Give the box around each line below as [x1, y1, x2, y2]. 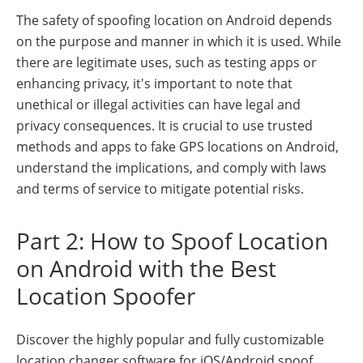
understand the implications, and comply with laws [16, 159, 327, 177]
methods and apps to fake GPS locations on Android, [16, 138, 339, 156]
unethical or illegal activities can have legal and [16, 96, 301, 114]
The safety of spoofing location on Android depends [16, 11, 332, 30]
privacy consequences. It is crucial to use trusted [16, 117, 313, 135]
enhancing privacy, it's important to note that [16, 75, 293, 93]
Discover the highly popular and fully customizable [16, 331, 324, 349]
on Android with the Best [16, 253, 276, 284]
